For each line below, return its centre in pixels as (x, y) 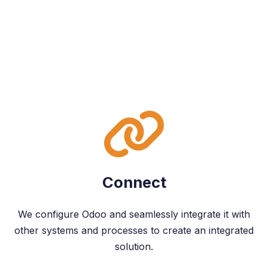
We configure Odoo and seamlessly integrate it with (134, 214)
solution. (134, 246)
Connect (134, 182)
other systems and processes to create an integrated (134, 230)
